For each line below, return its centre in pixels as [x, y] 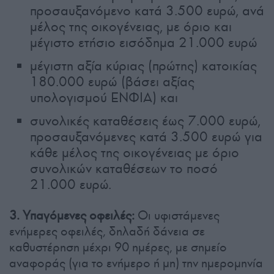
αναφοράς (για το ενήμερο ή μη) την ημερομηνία [136, 263]
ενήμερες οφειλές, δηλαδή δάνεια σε [107, 231]
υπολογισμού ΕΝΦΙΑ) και [104, 98]
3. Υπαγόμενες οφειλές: [72, 216]
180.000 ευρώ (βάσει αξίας [113, 82]
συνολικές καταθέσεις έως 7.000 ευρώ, [146, 121]
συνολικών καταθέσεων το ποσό [124, 169]
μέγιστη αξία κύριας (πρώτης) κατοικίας [144, 66]
